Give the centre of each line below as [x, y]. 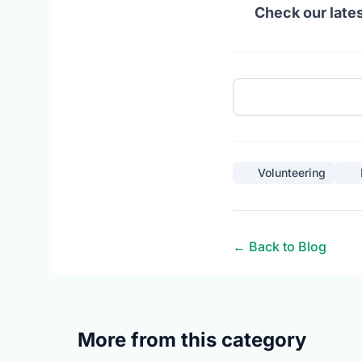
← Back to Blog [280, 246]
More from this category [192, 340]
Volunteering [292, 173]
